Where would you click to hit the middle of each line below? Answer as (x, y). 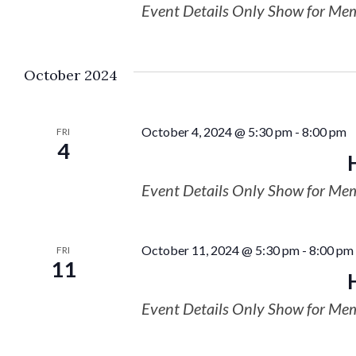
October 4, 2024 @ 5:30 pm (217, 132)
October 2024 (71, 75)
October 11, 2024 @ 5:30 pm (220, 250)
